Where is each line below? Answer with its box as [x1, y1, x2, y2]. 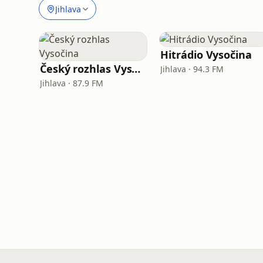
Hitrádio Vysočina [160, 48, 252, 62]
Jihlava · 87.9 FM [40, 77, 103, 89]
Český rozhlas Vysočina [131, 62, 141, 76]
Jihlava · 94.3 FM [160, 63, 224, 75]
